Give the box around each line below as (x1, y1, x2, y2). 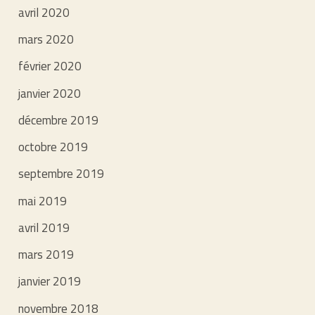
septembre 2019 (18, 165, 105, 184)
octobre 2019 (18, 138, 89, 157)
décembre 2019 (18, 110, 99, 129)
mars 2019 (18, 245, 75, 264)
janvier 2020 (18, 84, 82, 103)
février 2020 (18, 57, 82, 76)
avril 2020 (18, 3, 70, 22)
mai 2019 (18, 191, 67, 210)
